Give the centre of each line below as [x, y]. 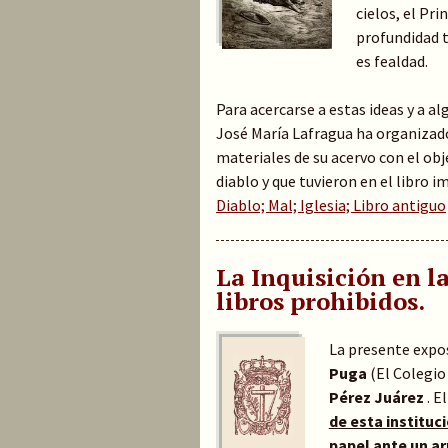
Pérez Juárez [377, 396]
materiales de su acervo [297, 156]
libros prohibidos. [320, 300]
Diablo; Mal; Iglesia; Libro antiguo [331, 204]
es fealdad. [391, 60]
